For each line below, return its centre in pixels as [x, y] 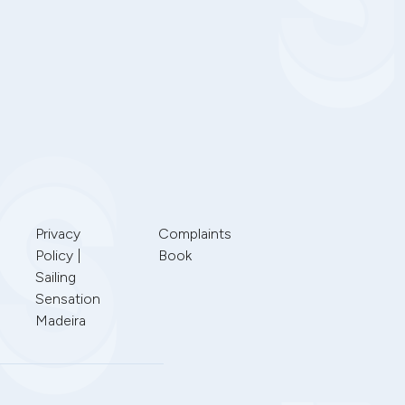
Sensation [67, 299]
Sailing [55, 277]
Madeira [60, 320]
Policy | [58, 255]
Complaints [194, 234]
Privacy [57, 234]
